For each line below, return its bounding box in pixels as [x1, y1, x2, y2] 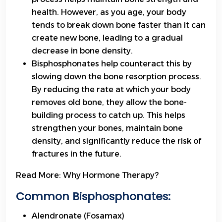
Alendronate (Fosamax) [32, 211, 124, 221]
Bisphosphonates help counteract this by [32, 59, 192, 69]
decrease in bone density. [32, 46, 133, 56]
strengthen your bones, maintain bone [32, 123, 183, 133]
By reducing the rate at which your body [32, 85, 191, 95]
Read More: [16, 170, 63, 180]
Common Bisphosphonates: [16, 189, 170, 205]
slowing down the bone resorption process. [32, 72, 201, 82]
